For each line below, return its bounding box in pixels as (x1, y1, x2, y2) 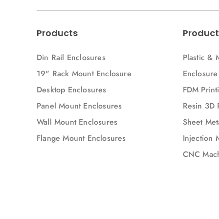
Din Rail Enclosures (37, 52, 106, 64)
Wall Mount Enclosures (37, 116, 118, 128)
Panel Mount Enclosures (37, 100, 122, 112)
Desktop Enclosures (37, 84, 107, 96)
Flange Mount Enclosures (37, 132, 126, 144)
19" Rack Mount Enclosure (37, 68, 131, 80)
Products (37, 27, 78, 40)
